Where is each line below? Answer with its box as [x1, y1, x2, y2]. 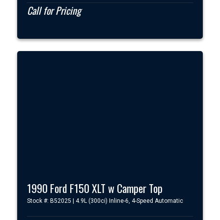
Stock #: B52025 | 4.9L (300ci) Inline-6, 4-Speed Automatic [27, 197, 183, 204]
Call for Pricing [27, 3, 81, 18]
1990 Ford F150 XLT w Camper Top [27, 180, 163, 196]
